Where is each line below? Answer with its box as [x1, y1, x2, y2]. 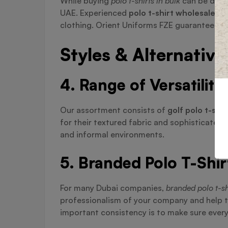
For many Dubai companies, [60, 183, 166, 193]
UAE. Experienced [60, 8, 129, 18]
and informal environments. [60, 129, 164, 140]
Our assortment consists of [60, 105, 167, 116]
